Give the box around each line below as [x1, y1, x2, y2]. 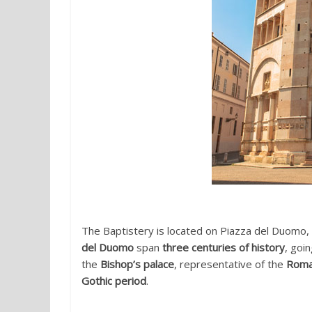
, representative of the [174, 257, 286, 271]
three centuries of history [162, 240, 285, 254]
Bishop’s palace [100, 257, 174, 271]
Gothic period [81, 274, 146, 288]
